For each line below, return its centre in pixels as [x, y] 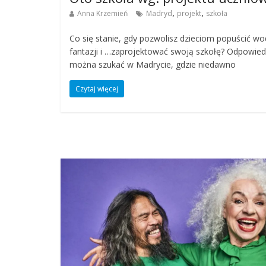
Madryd [159, 14]
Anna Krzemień [102, 14]
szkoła [217, 14]
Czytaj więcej [97, 89]
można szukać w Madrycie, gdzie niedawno [153, 65]
